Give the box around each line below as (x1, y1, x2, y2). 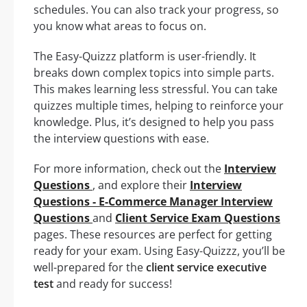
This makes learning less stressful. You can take (34, 82, 278, 97)
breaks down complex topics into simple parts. (34, 65, 274, 81)
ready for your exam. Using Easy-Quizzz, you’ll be (34, 243, 285, 259)
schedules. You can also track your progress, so (34, 2, 279, 18)
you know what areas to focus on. (34, 19, 206, 34)
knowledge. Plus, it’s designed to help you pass (34, 114, 274, 130)
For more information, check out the (34, 161, 224, 177)
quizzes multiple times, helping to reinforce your (34, 98, 284, 114)
